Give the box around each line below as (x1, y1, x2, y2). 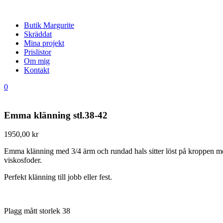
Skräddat (24, 30, 52, 38)
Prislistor (24, 48, 51, 56)
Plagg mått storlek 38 (4, 207, 70, 216)
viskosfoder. (4, 156, 42, 165)
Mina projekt (24, 39, 64, 47)
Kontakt (24, 66, 49, 74)
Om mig (24, 57, 50, 65)
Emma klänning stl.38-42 (4, 110, 108, 120)
